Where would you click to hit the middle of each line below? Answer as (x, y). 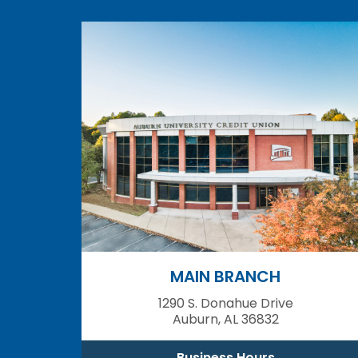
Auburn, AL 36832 (225, 319)
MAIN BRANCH (225, 276)
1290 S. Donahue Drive (225, 303)
